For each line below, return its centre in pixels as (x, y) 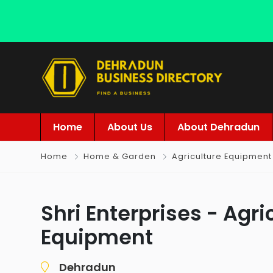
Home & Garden (120, 156)
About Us (130, 127)
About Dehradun (218, 127)
